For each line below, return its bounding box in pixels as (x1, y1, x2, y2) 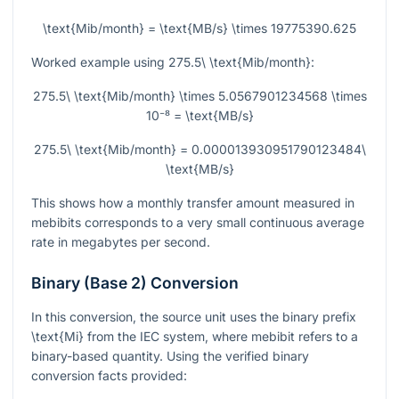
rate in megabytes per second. (31, 234, 210, 250)
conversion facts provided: (31, 368, 187, 384)
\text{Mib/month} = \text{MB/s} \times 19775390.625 (43, 20, 356, 37)
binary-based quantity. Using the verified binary (31, 348, 309, 364)
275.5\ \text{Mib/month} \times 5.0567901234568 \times (32, 88, 367, 104)
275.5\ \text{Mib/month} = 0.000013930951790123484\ (33, 142, 366, 158)
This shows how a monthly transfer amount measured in (31, 195, 354, 211)
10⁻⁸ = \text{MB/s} (145, 108, 254, 124)
